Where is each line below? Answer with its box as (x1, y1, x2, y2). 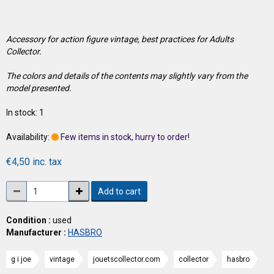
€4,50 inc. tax (6, 155, 62, 168)
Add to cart (98, 186, 141, 196)
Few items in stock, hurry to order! (61, 131, 190, 142)
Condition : (6, 215, 51, 225)
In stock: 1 (6, 107, 44, 117)
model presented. (6, 83, 72, 93)
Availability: (6, 131, 50, 142)
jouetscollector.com (93, 254, 160, 264)
